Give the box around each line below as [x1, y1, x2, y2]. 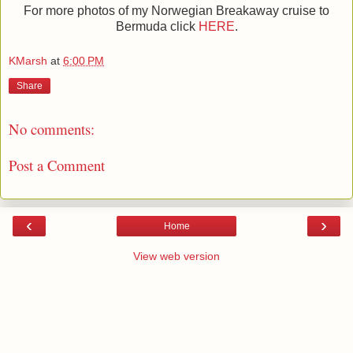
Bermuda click [115, 20, 199, 34]
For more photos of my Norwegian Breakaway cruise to [24, 4, 329, 18]
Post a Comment [9, 155, 105, 176]
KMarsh [9, 54, 47, 67]
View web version [133, 249, 220, 262]
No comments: [9, 118, 95, 139]
